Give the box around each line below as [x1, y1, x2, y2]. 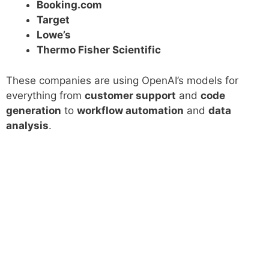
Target [37, 14, 70, 26]
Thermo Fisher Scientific [37, 44, 161, 56]
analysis [6, 119, 49, 131]
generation [6, 104, 61, 116]
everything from [6, 89, 85, 101]
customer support [85, 89, 176, 101]
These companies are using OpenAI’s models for [6, 74, 238, 86]
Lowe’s [37, 29, 71, 41]
